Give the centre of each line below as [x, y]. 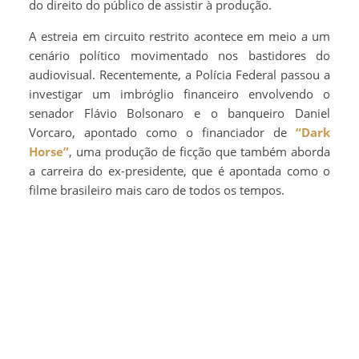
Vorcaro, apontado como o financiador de [162, 133]
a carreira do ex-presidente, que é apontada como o [179, 171]
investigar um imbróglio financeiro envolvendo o [179, 94]
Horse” [49, 152]
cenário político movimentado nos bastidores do [179, 56]
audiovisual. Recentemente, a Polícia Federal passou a [179, 75]
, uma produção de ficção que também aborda [200, 152]
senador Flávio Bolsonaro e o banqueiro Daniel [179, 113]
